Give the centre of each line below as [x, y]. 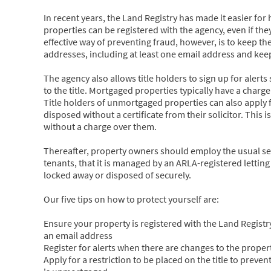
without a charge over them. [100, 126]
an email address [78, 235]
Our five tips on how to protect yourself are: [131, 199]
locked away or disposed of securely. [117, 175]
